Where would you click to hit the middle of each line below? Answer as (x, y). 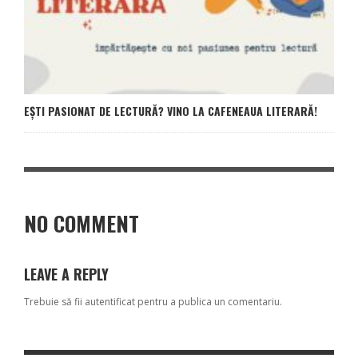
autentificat (110, 301)
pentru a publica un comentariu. (209, 301)
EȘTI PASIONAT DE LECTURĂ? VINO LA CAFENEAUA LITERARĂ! (171, 110)
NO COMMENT (82, 223)
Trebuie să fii (54, 301)
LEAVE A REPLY (66, 274)
